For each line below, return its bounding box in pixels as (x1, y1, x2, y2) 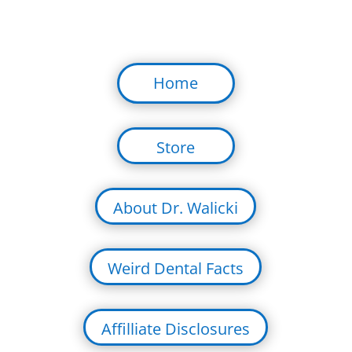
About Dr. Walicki (113, 197, 239, 218)
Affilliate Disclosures (101, 318, 251, 339)
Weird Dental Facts (108, 258, 244, 279)
